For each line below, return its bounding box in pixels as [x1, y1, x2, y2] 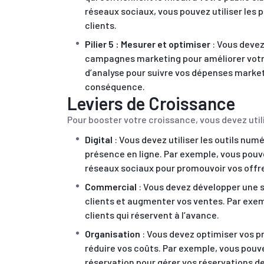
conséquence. [85, 81, 145, 92]
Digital [85, 134, 113, 145]
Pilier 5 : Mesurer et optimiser [85, 38, 210, 49]
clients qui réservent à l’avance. [85, 209, 219, 220]
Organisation [85, 228, 140, 239]
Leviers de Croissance [67, 93, 235, 114]
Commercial [85, 181, 137, 192]
